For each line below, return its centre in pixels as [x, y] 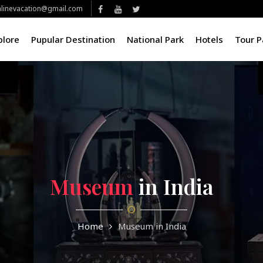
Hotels [209, 39]
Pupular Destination [73, 39]
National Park [155, 39]
